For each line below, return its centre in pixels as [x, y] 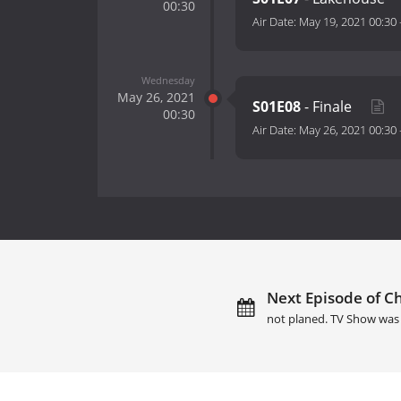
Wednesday [168, 80]
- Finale [328, 107]
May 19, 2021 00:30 [348, 22]
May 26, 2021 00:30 [348, 130]
